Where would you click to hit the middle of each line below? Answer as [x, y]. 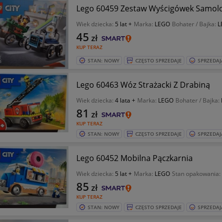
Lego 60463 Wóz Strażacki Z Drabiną [143, 85]
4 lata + [125, 101]
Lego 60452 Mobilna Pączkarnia [134, 158]
